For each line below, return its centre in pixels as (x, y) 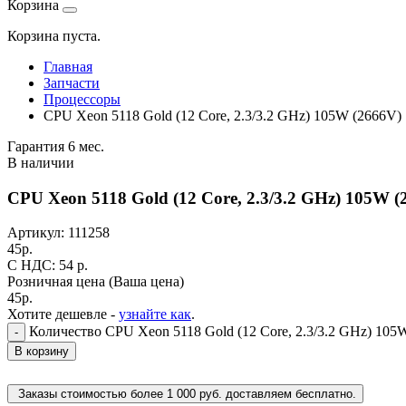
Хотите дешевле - (63, 314)
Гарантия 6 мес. (56, 146)
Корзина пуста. (54, 36)
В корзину (42, 352)
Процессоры (82, 99)
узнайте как (155, 314)
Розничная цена (58, 282)
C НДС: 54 (42, 266)
